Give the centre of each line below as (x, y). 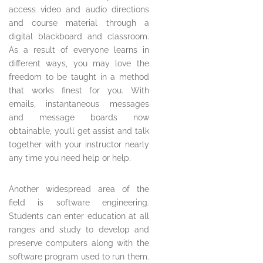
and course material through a (79, 23)
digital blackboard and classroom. (79, 37)
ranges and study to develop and (79, 230)
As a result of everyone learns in (79, 50)
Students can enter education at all (79, 216)
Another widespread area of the (79, 189)
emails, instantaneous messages (79, 104)
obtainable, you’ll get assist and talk (79, 131)
